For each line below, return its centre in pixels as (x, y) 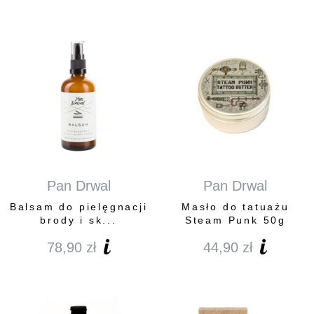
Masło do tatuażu (235, 207)
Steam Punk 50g (235, 220)
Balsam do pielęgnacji (78, 207)
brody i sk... (78, 220)
